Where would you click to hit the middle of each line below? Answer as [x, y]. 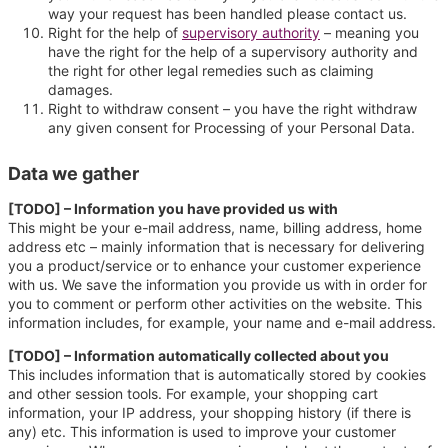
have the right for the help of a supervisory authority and [233, 51]
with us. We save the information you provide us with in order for [217, 285]
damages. [80, 89]
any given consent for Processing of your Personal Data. [231, 127]
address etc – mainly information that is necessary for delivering [216, 247]
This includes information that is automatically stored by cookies [217, 375]
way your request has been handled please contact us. [227, 13]
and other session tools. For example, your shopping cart [193, 394]
